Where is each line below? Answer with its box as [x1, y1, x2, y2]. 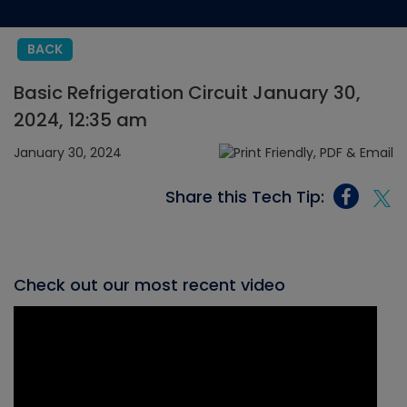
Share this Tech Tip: [165, 184, 324, 208]
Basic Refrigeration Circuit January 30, [14, 80, 361, 105]
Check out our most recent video [14, 273, 285, 297]
